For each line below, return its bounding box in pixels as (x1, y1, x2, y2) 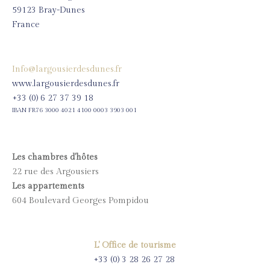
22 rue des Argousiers (12, 167, 99, 177)
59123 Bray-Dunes (12, 5, 85, 15)
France (12, 20, 40, 30)
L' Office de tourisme (94, 240, 176, 250)
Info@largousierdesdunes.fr (12, 64, 122, 74)
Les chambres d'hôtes (12, 152, 98, 162)
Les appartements (12, 181, 84, 191)
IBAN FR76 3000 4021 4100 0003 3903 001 (12, 106, 137, 114)
